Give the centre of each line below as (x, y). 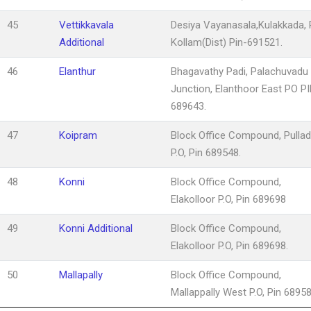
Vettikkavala (86, 25)
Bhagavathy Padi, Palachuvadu (239, 71)
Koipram (78, 135)
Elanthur (77, 71)
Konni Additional (96, 228)
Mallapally (81, 275)
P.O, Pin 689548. (206, 152)
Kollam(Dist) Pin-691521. (227, 42)
